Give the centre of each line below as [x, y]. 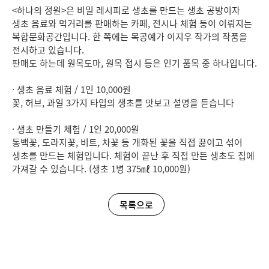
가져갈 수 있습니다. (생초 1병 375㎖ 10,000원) [101, 169]
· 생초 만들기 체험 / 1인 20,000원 [76, 129]
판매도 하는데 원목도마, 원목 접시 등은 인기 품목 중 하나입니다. [134, 63]
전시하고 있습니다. [48, 50]
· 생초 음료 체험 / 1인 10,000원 [71, 89]
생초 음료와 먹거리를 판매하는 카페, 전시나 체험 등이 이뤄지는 [132, 23]
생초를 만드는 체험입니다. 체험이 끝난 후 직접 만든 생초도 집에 [133, 156]
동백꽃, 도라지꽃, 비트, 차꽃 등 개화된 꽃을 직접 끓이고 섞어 [127, 142]
